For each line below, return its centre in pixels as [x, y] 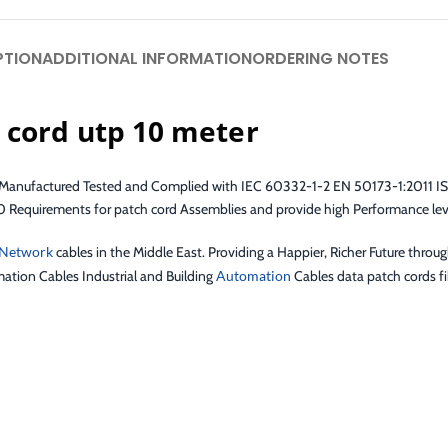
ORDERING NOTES [320, 58]
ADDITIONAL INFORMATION [147, 58]
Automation [253, 276]
